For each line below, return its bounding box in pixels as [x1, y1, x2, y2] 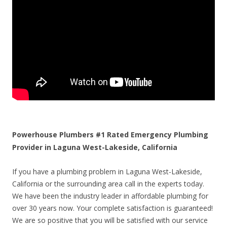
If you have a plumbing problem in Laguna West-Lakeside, [12, 167, 202, 177]
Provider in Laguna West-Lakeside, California [12, 142, 177, 153]
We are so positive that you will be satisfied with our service [12, 215, 208, 225]
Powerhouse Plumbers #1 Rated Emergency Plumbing [12, 130, 208, 140]
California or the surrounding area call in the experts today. [12, 179, 204, 189]
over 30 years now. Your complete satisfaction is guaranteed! [12, 203, 213, 213]
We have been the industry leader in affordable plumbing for [12, 191, 208, 201]
